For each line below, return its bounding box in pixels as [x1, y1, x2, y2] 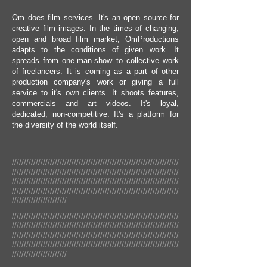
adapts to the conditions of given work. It [12, 45, 179, 54]
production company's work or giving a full [12, 77, 179, 86]
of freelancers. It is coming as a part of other [12, 67, 179, 76]
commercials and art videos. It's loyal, [12, 99, 179, 108]
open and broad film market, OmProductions [12, 35, 179, 44]
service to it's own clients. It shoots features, [12, 88, 179, 97]
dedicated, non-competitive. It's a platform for [12, 110, 179, 119]
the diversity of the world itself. [12, 120, 118, 129]
